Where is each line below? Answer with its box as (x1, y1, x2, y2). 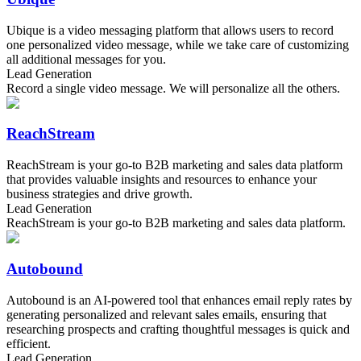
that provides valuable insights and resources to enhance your (6, 172, 317, 187)
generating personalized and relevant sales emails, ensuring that (6, 307, 326, 322)
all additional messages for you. (6, 52, 166, 66)
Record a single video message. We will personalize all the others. (6, 81, 340, 95)
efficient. (6, 336, 51, 351)
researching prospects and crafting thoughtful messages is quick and (6, 322, 350, 336)
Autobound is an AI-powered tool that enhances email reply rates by (6, 293, 352, 307)
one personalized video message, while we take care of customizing (6, 37, 349, 52)
